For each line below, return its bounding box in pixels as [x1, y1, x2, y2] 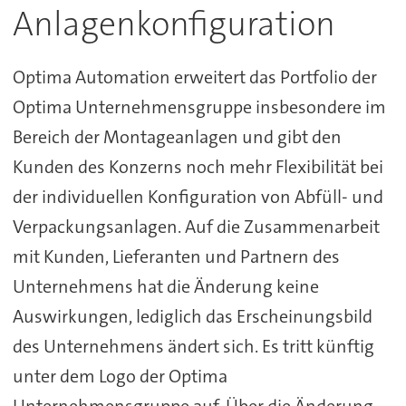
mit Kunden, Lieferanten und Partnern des [12, 245, 340, 269]
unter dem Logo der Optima [12, 364, 227, 389]
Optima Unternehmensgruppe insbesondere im [12, 95, 386, 120]
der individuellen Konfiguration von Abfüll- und [12, 185, 383, 209]
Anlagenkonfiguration [12, 2, 335, 47]
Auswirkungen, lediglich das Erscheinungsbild [12, 304, 372, 329]
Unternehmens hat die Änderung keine [12, 275, 319, 299]
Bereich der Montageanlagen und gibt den [12, 125, 342, 150]
